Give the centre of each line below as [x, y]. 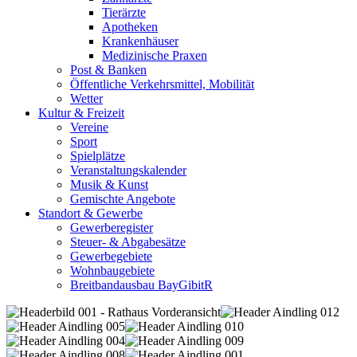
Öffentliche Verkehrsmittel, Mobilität [162, 84]
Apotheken [130, 27]
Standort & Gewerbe [90, 214]
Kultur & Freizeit [81, 113]
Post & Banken [108, 70]
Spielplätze [98, 156]
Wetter [86, 99]
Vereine [89, 127]
